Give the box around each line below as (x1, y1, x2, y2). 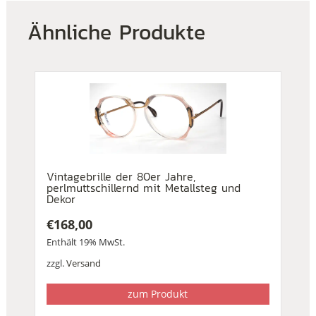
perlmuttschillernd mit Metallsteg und (46, 179, 241, 197)
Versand (66, 257, 101, 270)
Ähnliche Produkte (27, 16, 205, 49)
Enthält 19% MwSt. (46, 236, 125, 249)
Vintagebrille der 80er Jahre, (46, 168, 195, 186)
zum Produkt (128, 287, 188, 301)
